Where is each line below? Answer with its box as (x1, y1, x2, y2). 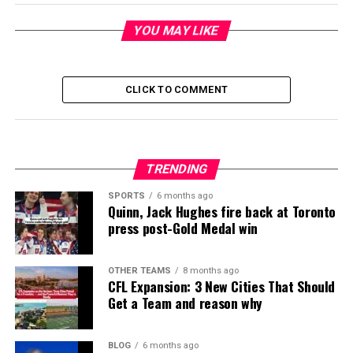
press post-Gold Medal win (107, 217, 258, 239)
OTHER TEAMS (107, 266, 171, 277)
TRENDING (143, 162, 210, 177)
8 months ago (182, 266, 239, 277)
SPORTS (107, 191, 145, 202)
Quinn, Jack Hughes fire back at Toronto (107, 201, 336, 222)
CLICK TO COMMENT (124, 84, 229, 96)
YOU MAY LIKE (132, 23, 221, 39)
